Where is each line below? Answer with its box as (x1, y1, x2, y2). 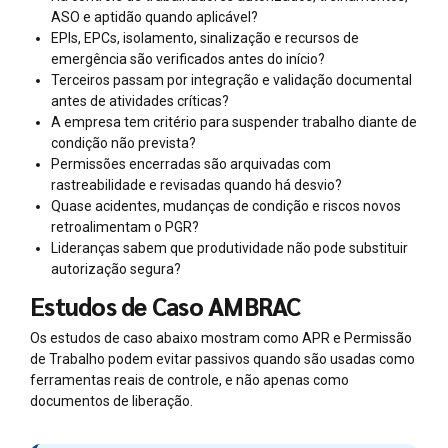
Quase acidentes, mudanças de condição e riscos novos (51, 197, 401, 214)
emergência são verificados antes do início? (51, 50, 325, 67)
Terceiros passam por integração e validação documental (51, 71, 412, 88)
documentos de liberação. (30, 392, 193, 409)
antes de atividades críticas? (51, 92, 229, 109)
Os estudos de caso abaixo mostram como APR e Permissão (30, 329, 412, 346)
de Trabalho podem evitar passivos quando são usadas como (30, 350, 415, 367)
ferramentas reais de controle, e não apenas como (30, 371, 349, 388)
